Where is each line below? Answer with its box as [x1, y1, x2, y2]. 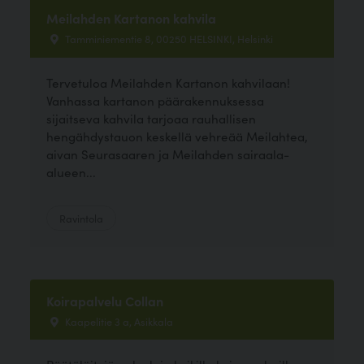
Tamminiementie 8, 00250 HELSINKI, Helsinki [63, 31, 274, 46]
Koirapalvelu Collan [46, 291, 164, 310]
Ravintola [59, 210, 104, 225]
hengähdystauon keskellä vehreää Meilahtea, [46, 127, 309, 145]
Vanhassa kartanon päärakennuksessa [46, 91, 265, 109]
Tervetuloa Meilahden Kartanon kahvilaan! [46, 73, 291, 91]
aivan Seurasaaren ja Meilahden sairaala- [46, 145, 290, 162]
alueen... [46, 162, 97, 180]
